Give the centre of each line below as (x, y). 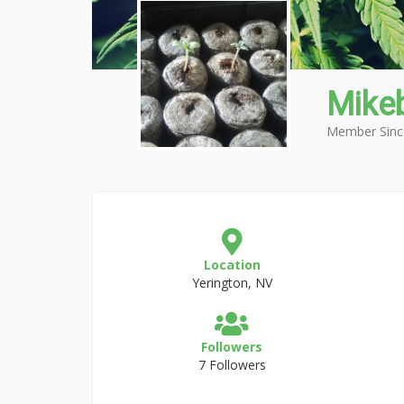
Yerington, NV (232, 283)
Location (232, 265)
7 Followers (232, 365)
